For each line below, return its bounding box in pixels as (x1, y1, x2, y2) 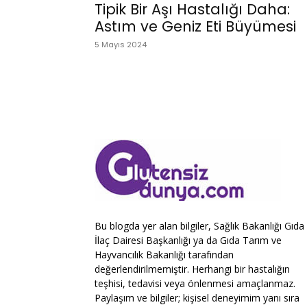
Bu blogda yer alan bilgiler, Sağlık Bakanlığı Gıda (95, 219, 304, 232)
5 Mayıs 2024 (95, 39, 147, 50)
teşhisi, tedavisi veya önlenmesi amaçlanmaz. (95, 277, 295, 290)
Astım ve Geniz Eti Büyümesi (95, 16, 296, 36)
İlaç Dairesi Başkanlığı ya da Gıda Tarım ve (95, 234, 282, 247)
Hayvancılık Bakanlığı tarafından (95, 248, 234, 261)
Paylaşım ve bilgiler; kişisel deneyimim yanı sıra (95, 291, 299, 304)
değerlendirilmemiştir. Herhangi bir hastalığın (95, 262, 290, 275)
